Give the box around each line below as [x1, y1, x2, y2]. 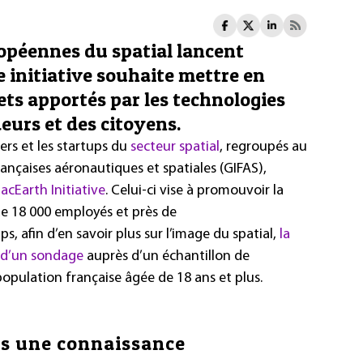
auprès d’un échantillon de [83, 248, 250, 264]
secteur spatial [130, 139, 220, 155]
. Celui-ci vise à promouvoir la [105, 182, 284, 199]
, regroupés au [220, 139, 307, 155]
